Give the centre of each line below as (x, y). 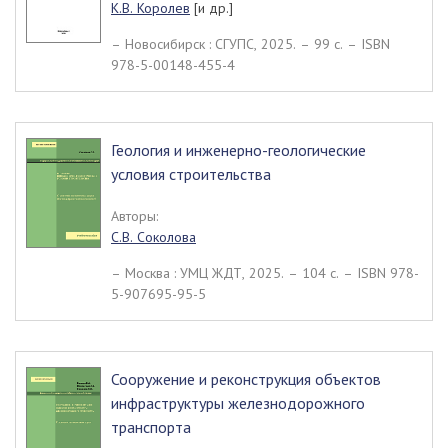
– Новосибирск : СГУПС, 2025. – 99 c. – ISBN (250, 44)
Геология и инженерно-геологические (238, 150)
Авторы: (134, 216)
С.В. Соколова (153, 237)
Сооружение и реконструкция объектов (246, 379)
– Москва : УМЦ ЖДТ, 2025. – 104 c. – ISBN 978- (265, 273)
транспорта (151, 427)
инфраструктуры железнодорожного (238, 403)
